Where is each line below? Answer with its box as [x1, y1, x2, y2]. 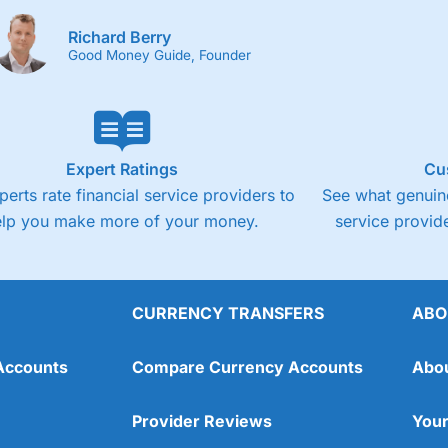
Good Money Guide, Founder [68, 46, 251, 63]
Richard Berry [68, 26, 171, 47]
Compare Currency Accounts [132, 356, 363, 377]
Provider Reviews [132, 410, 272, 431]
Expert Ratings [65, 158, 178, 179]
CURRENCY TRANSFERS [132, 302, 324, 323]
